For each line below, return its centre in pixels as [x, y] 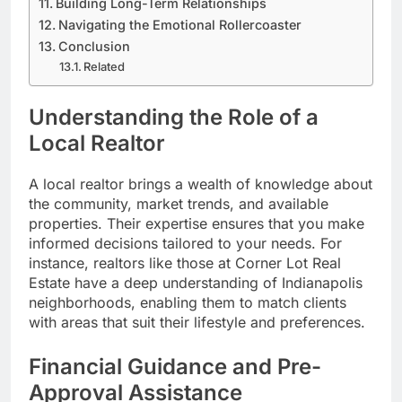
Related [105, 67]
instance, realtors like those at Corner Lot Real [185, 263]
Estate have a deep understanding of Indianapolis [196, 283]
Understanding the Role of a [174, 118]
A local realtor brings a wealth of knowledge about [201, 184]
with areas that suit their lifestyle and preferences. [197, 323]
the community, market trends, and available [179, 204]
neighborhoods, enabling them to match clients [188, 303]
